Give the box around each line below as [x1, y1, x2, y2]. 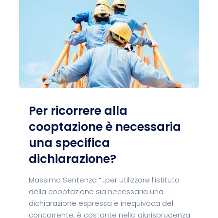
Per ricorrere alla [29, 103, 127, 119]
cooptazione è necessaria [29, 119, 181, 135]
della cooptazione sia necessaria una [29, 186, 163, 197]
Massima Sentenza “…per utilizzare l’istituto [29, 175, 180, 185]
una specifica [29, 135, 110, 151]
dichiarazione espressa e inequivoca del [29, 198, 173, 208]
